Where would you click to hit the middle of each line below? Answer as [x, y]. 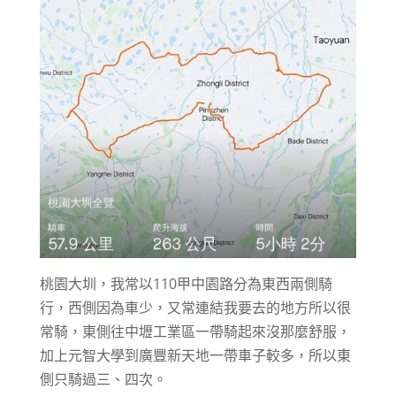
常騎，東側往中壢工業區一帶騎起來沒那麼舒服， [195, 332]
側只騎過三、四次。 [103, 380]
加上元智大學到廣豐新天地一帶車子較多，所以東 [195, 356]
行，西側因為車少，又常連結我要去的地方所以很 [195, 308]
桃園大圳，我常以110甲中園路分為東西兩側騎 [186, 284]
